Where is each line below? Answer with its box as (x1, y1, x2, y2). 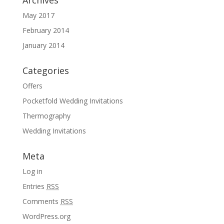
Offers (22, 81, 42, 90)
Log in (22, 166, 42, 176)
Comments (22, 196, 60, 206)
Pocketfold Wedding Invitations (22, 96, 123, 105)
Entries (22, 181, 46, 191)
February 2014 (22, 25, 69, 35)
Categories (22, 64, 69, 76)
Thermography (22, 111, 70, 120)
